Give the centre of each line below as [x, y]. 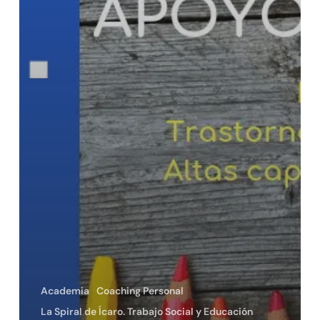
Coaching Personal [140, 290]
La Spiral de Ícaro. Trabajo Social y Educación [146, 311]
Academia [65, 290]
